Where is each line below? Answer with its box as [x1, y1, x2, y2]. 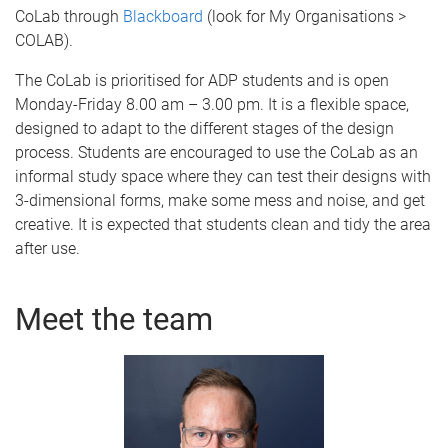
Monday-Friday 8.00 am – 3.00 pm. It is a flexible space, [15, 95, 409, 115]
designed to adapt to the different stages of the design [15, 119, 394, 139]
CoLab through [15, 7, 123, 27]
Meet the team [15, 301, 213, 339]
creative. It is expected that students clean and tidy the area [15, 215, 431, 235]
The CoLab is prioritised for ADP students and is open [15, 71, 389, 91]
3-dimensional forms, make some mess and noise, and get [15, 191, 425, 211]
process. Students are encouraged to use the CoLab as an [15, 143, 418, 163]
